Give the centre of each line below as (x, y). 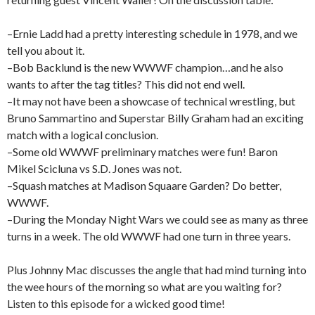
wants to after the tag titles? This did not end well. (126, 84)
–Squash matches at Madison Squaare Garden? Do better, (144, 185)
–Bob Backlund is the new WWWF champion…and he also (145, 67)
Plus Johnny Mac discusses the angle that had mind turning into (157, 269)
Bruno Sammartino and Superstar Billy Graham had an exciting (155, 117)
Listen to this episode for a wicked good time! (116, 303)
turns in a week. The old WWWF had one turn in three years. (149, 236)
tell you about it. (46, 50)
